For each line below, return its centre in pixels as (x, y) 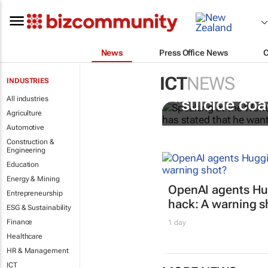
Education (23, 165)
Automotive (25, 127)
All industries (28, 99)
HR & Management (38, 251)
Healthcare (25, 236)
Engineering (26, 150)
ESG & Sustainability (39, 208)
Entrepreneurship (35, 193)
